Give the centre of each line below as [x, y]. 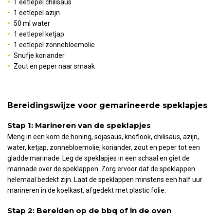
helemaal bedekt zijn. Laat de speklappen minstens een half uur [105, 180]
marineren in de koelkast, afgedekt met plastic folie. [87, 191]
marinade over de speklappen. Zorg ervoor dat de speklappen [101, 169]
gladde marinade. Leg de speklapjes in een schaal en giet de [99, 158]
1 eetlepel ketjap [39, 34]
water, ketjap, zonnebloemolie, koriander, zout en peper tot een [104, 148]
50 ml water [32, 23]
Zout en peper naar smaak [54, 66]
